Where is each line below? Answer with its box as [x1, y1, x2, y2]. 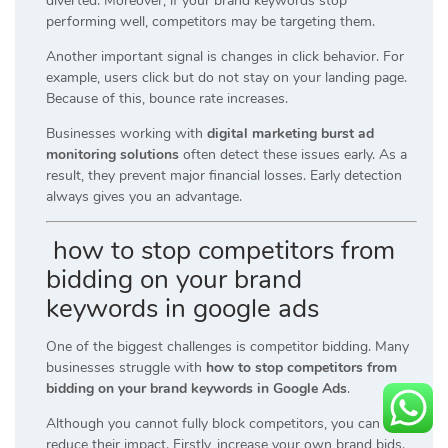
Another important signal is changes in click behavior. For [46, 46, 404, 66]
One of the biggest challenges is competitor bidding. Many [46, 336, 409, 356]
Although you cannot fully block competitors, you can [46, 413, 380, 433]
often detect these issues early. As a [179, 144, 407, 164]
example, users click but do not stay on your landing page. [46, 67, 407, 87]
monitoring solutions [46, 144, 179, 164]
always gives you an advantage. [46, 186, 242, 206]
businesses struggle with [46, 357, 206, 377]
